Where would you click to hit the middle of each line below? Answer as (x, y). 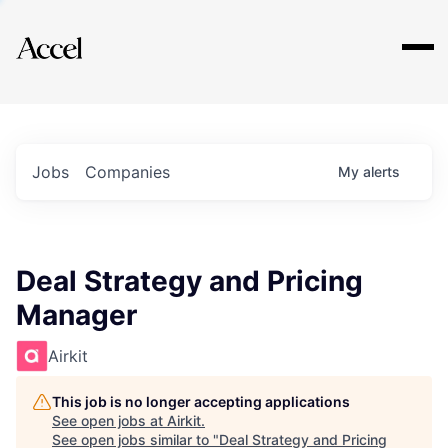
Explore (78, 35)
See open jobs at (109, 420)
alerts (381, 171)
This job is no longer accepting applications (201, 401)
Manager (76, 315)
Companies (127, 172)
